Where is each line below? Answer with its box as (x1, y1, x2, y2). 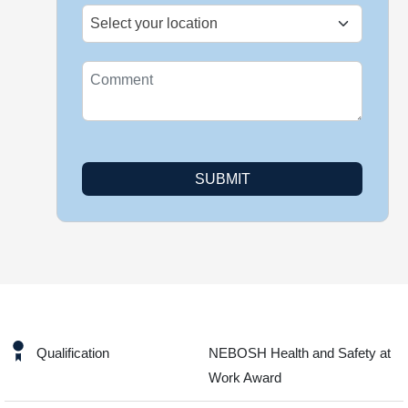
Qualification (36, 345, 109, 362)
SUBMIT (194, 170, 250, 187)
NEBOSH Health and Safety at (209, 345, 391, 362)
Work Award (209, 370, 281, 386)
